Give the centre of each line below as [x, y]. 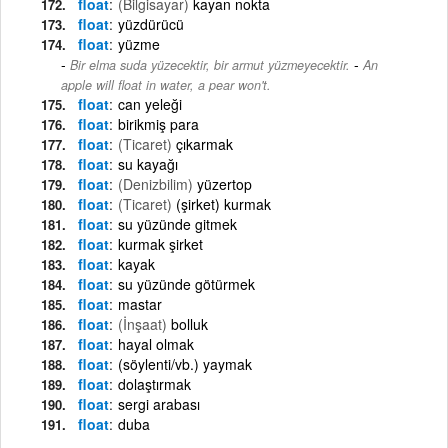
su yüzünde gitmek [177, 223]
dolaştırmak [154, 383]
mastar [140, 303]
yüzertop [224, 183]
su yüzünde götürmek [186, 283]
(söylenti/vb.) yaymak [185, 363]
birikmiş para [158, 123]
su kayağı [148, 163]
